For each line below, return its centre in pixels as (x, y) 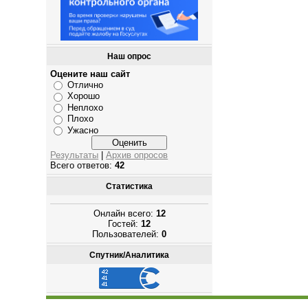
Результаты (75, 155)
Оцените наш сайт (90, 74)
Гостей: (125, 224)
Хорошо (84, 96)
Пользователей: (127, 234)
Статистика (130, 186)
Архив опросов (137, 155)
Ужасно (83, 130)
